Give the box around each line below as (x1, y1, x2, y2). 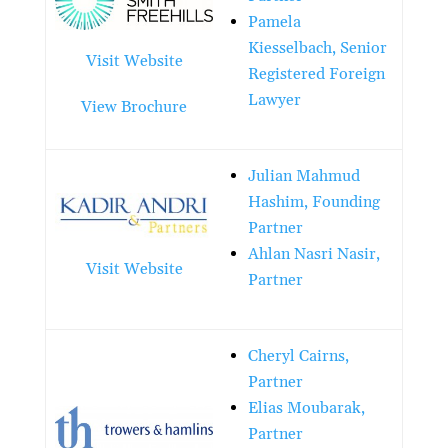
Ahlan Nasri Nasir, (248, 243, 381, 264)
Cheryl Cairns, (248, 345, 350, 366)
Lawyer (248, 89, 302, 110)
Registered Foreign (248, 63, 386, 84)
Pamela (248, 11, 302, 32)
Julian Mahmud (248, 165, 361, 186)
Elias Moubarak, (248, 397, 366, 418)
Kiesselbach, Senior (248, 37, 388, 58)
